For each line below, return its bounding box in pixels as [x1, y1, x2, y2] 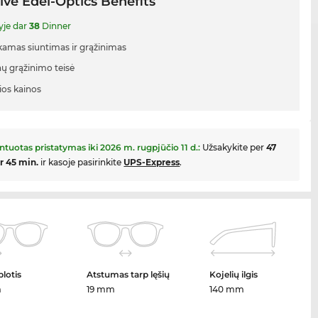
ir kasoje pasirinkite [38, 157, 124, 168]
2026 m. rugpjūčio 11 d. [100, 142, 199, 153]
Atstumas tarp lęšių [87, 269, 170, 280]
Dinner [40, 21, 72, 32]
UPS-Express [124, 157, 180, 168]
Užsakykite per [202, 142, 267, 153]
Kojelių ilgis [209, 269, 258, 280]
